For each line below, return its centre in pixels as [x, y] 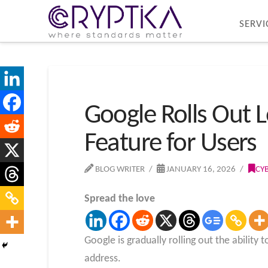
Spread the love [119, 199]
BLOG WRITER [119, 169]
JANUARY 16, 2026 [200, 169]
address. [102, 258]
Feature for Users [170, 144]
